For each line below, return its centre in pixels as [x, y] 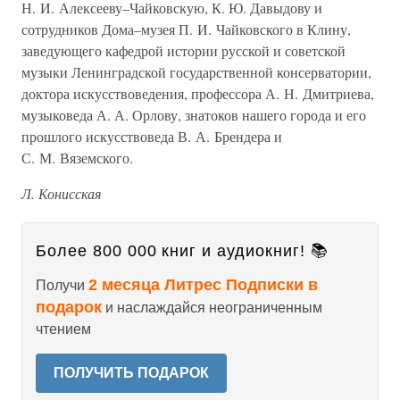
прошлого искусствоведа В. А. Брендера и [152, 136]
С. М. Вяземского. [77, 158]
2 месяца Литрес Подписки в [203, 285]
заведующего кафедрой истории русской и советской [183, 50]
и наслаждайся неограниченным [212, 308]
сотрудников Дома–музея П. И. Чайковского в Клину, [186, 29]
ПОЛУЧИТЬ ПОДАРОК [131, 373]
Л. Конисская [61, 193]
